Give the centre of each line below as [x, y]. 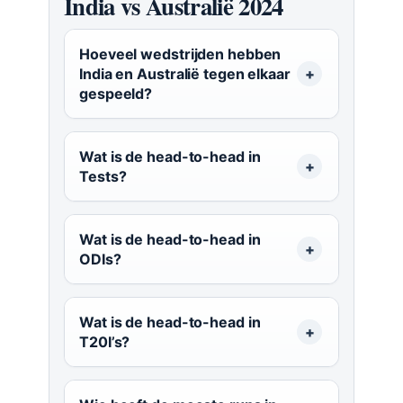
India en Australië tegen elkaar [185, 74]
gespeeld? [116, 94]
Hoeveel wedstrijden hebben [180, 54]
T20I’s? [105, 342]
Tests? [103, 177]
